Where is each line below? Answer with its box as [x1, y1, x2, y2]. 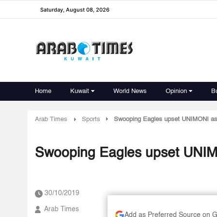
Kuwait [70, 88, 89, 94]
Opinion [166, 88, 187, 94]
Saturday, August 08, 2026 [40, 6, 109, 13]
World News [113, 88, 147, 94]
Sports [82, 116, 100, 123]
